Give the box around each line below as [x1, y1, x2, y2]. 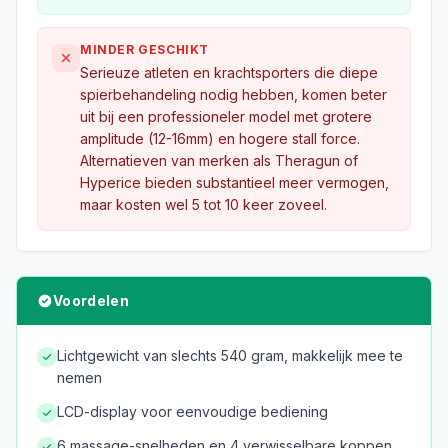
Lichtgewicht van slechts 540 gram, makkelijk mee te [57, 347, 403, 364]
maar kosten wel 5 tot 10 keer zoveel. [80, 196, 327, 213]
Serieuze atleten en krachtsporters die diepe [80, 64, 378, 81]
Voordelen [53, 292, 130, 309]
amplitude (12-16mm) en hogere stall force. [80, 130, 360, 147]
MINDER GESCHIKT [80, 42, 209, 57]
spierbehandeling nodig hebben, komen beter [80, 86, 387, 103]
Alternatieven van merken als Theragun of [80, 152, 358, 169]
